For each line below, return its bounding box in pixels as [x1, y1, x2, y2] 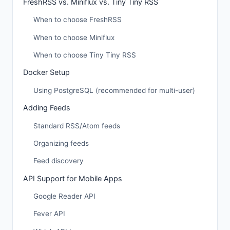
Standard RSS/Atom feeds [33, 121, 120, 130]
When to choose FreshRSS [33, 15, 122, 24]
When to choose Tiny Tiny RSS [33, 50, 136, 59]
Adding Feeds [23, 103, 70, 112]
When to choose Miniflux [33, 33, 114, 42]
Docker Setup [23, 68, 70, 77]
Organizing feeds [33, 139, 89, 147]
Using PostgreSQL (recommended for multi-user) [33, 86, 195, 94]
